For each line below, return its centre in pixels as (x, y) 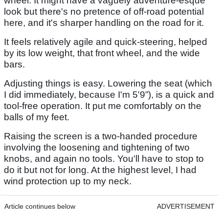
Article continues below (40, 207)
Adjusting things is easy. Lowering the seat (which (108, 84)
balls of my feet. (37, 117)
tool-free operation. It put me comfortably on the (103, 106)
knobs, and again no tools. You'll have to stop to (104, 159)
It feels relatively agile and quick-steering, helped (106, 42)
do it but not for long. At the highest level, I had (100, 170)
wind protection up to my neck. (68, 181)
